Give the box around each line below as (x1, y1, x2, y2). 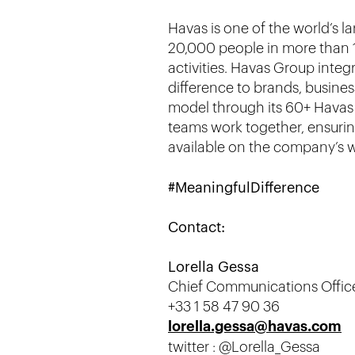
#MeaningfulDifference (168, 177, 319, 198)
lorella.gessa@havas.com (168, 316, 342, 338)
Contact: (168, 217, 225, 238)
